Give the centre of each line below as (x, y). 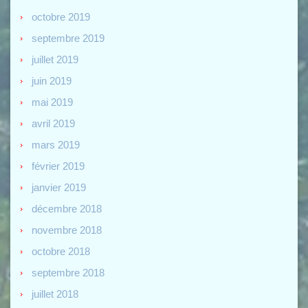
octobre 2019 (61, 16)
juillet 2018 (55, 294)
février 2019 (58, 166)
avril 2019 (53, 123)
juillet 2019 (55, 59)
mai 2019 (52, 102)
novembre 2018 (67, 230)
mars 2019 (56, 144)
